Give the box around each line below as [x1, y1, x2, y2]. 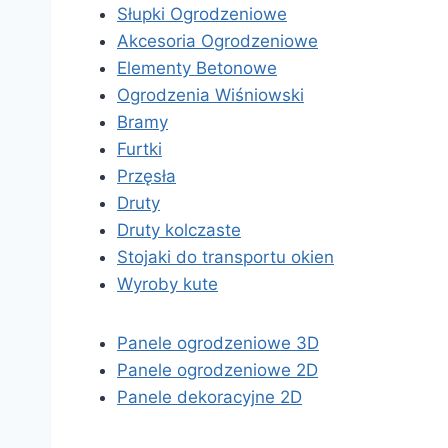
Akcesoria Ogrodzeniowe [117, 31, 318, 51]
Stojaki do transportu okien [117, 247, 334, 267]
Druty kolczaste [117, 220, 241, 240]
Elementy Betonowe [117, 58, 277, 78]
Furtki [117, 139, 162, 159]
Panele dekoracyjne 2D [117, 387, 302, 407]
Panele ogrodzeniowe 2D [117, 360, 318, 380]
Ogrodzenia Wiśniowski [117, 85, 304, 105]
